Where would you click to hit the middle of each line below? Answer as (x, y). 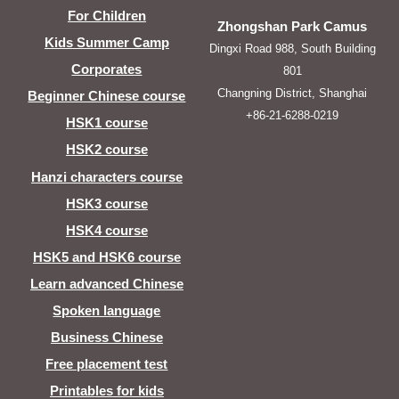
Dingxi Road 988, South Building (292, 49)
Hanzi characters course (106, 176)
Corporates (107, 69)
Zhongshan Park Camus (292, 27)
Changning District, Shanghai (292, 94)
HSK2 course (106, 150)
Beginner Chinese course (107, 96)
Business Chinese (106, 338)
